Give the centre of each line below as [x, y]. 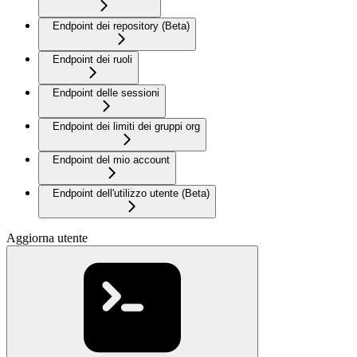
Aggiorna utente [47, 238]
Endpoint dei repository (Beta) [121, 26]
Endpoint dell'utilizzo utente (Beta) [131, 194]
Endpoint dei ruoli [92, 60]
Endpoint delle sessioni [106, 93]
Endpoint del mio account [111, 160]
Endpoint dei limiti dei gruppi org [126, 127]
